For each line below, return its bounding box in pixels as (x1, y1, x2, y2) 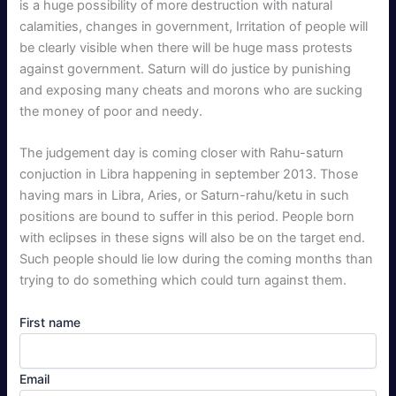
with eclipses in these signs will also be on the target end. (19, 230, 366, 247)
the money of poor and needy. (19, 103, 203, 119)
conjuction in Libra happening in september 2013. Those (19, 166, 359, 183)
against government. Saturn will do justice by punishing (19, 60, 352, 77)
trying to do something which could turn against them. (19, 272, 347, 289)
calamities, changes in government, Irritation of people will (19, 18, 369, 34)
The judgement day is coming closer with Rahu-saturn (19, 145, 345, 162)
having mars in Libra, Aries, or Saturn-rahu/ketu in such (19, 187, 350, 204)
